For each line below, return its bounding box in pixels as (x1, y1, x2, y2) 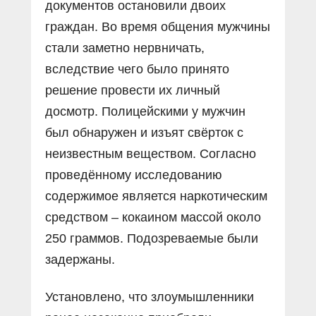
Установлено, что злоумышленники (45, 289, 254, 304)
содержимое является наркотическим (45, 188, 267, 203)
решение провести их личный (45, 83, 220, 97)
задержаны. (45, 252, 115, 267)
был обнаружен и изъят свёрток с (45, 125, 243, 140)
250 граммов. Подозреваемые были (45, 231, 258, 245)
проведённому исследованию (45, 167, 222, 182)
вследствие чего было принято (45, 61, 229, 76)
